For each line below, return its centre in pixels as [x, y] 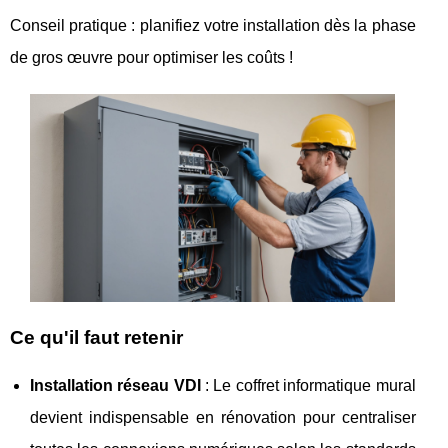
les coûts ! [257, 57]
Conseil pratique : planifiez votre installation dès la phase [213, 25]
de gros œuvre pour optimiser [116, 57]
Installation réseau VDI [115, 385]
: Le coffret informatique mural [308, 385]
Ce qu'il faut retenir [96, 337]
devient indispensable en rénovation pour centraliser [223, 417]
